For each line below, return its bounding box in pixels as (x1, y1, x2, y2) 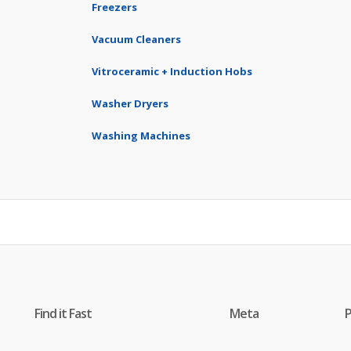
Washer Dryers (92, 96, 168, 110)
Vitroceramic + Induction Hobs (92, 64, 252, 78)
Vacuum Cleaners (92, 32, 181, 46)
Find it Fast (34, 305, 92, 322)
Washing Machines (92, 128, 190, 143)
